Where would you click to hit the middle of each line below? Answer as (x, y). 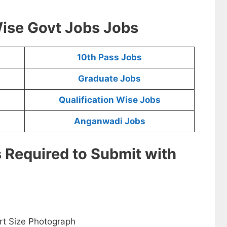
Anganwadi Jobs (109, 121)
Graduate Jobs (109, 79)
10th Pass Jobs (109, 58)
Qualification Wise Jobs (109, 100)
